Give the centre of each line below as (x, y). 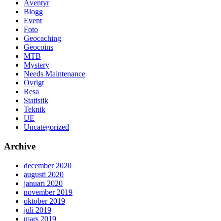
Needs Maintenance (55, 74)
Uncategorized (46, 127)
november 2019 (48, 192)
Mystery (37, 65)
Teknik (35, 110)
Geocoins (38, 47)
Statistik (36, 101)
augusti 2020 (44, 174)
